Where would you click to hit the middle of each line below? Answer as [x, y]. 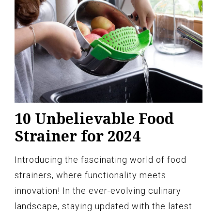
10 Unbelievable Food [94, 119]
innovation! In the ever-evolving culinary [98, 191]
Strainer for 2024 [77, 136]
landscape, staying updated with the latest [103, 206]
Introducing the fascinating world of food [101, 160]
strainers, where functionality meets [90, 175]
